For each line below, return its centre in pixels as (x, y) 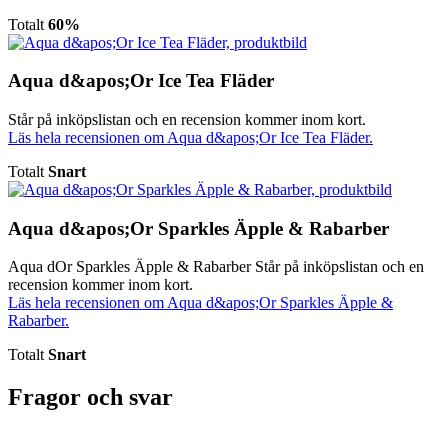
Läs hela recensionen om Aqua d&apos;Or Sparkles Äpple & (200, 303)
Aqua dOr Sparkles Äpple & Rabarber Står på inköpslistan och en (216, 267)
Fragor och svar (90, 397)
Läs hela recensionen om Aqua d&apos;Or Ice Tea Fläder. (190, 137)
